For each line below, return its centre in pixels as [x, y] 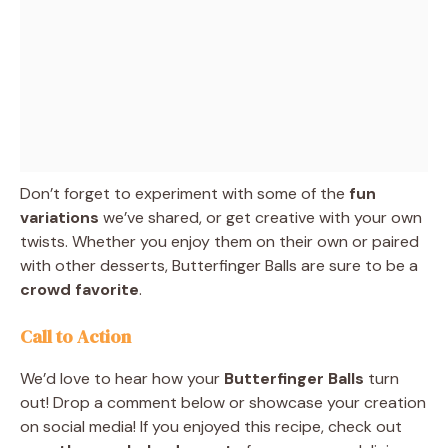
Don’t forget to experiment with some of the [184, 193]
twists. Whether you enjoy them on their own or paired [219, 241]
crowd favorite [79, 289]
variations [59, 217]
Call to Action [75, 336]
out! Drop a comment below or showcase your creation [223, 402]
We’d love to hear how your [122, 378]
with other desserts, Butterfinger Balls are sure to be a [219, 265]
